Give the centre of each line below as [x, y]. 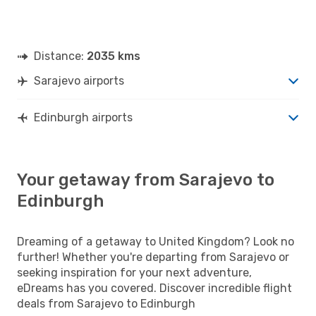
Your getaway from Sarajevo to [146, 180]
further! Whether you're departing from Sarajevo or [153, 257]
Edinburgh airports [83, 117]
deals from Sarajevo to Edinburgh [106, 303]
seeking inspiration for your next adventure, [134, 272]
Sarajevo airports [79, 80]
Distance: [60, 56]
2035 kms [114, 56]
